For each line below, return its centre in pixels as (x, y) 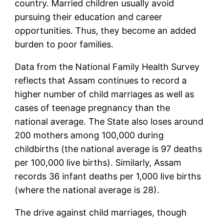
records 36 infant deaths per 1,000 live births (108, 176)
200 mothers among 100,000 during (89, 135)
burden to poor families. (64, 44)
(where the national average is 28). (87, 190)
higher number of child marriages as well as (105, 94)
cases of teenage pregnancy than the (93, 108)
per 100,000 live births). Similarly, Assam (98, 163)
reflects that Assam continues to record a (101, 81)
